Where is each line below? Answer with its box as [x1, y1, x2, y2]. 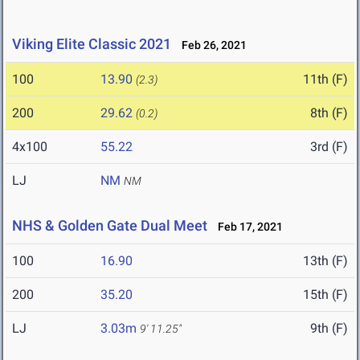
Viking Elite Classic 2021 [12, 35, 171, 53]
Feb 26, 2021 [174, 39, 247, 52]
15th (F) [303, 287, 348, 303]
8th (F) [310, 105, 348, 121]
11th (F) [303, 72, 348, 88]
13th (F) [303, 253, 348, 269]
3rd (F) [310, 139, 348, 155]
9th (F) [310, 321, 348, 337]
